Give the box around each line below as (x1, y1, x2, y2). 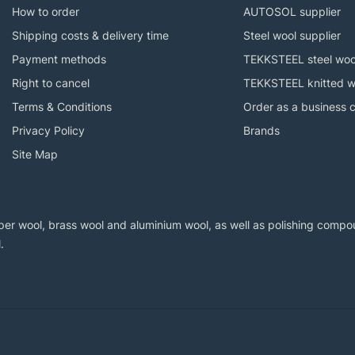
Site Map (12, 147, 58, 161)
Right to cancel (12, 75, 90, 90)
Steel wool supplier (242, 28, 341, 42)
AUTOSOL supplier (242, 4, 341, 18)
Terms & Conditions (12, 99, 112, 113)
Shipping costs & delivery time (12, 28, 169, 42)
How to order (12, 4, 79, 18)
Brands (242, 123, 280, 137)
